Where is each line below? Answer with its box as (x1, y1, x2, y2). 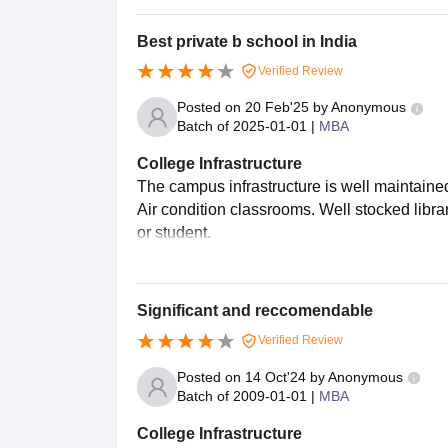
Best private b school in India (137, 32, 357, 50)
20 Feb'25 (245, 99, 309, 116)
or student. (137, 224, 211, 242)
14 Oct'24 (245, 369, 306, 386)
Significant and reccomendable (137, 302, 373, 320)
